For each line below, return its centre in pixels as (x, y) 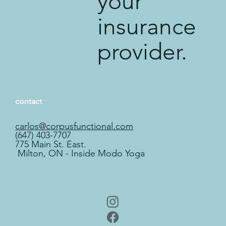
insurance (147, 26)
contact (29, 101)
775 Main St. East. (51, 144)
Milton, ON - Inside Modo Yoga (80, 153)
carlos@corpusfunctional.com (74, 126)
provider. (145, 51)
